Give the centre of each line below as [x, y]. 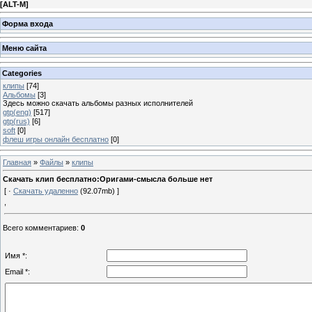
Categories [22, 73]
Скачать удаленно [46, 191]
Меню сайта [24, 48]
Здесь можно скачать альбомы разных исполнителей [98, 103]
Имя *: [16, 256]
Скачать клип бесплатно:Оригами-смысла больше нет [108, 179]
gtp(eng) [17, 112]
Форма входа [28, 23]
